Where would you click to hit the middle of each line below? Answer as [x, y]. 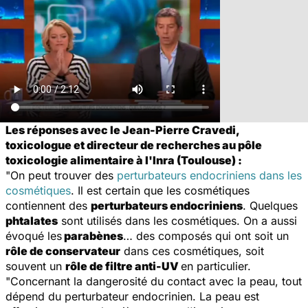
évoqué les [34, 235]
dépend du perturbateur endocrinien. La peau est [132, 296]
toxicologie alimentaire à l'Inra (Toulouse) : [124, 160]
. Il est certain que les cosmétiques [160, 190]
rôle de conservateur [63, 251]
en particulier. [216, 266]
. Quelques [270, 205]
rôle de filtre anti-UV [123, 266]
